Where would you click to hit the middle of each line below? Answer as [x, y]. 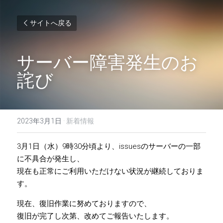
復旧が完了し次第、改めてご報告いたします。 [95, 216]
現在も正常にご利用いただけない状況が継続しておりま [110, 171]
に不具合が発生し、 [51, 159]
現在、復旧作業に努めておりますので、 [84, 204]
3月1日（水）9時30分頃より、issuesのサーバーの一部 [109, 146]
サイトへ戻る [51, 23]
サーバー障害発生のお [108, 63]
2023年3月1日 [39, 121]
